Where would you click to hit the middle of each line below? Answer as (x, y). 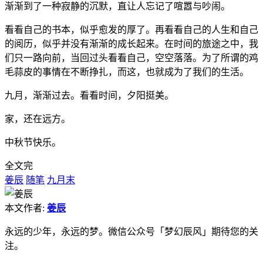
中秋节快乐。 (33, 142)
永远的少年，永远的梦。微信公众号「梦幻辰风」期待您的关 (131, 231)
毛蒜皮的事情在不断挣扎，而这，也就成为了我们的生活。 (127, 72)
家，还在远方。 (38, 119)
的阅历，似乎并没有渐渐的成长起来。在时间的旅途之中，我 (131, 43)
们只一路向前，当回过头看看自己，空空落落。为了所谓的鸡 (131, 58)
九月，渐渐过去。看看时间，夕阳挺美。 (89, 95)
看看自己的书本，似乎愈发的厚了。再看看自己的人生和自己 (131, 29)
